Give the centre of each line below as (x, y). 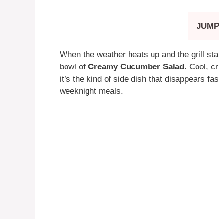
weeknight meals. (91, 91)
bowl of (74, 66)
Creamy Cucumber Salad (136, 66)
